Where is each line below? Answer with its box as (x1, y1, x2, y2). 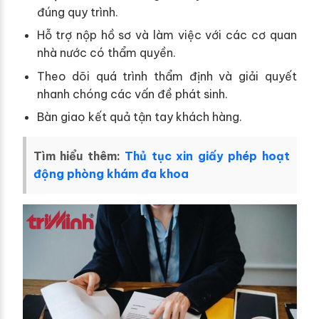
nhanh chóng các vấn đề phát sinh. (36, 86, 228, 101)
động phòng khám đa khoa (33, 167, 189, 182)
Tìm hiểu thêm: (33, 149, 125, 164)
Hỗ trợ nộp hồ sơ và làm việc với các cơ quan (36, 28, 297, 43)
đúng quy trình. (36, 4, 118, 19)
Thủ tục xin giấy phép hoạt (125, 149, 290, 164)
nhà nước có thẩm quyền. (36, 46, 176, 61)
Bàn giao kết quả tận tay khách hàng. (36, 110, 242, 125)
